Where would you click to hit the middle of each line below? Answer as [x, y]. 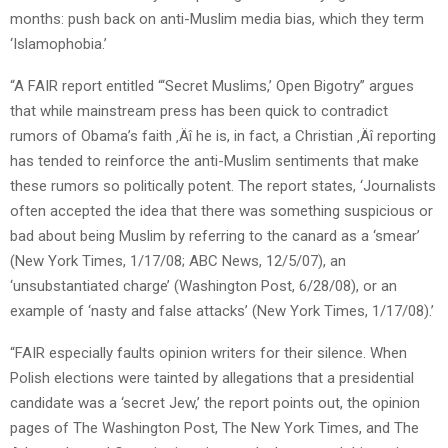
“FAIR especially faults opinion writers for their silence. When [208, 353]
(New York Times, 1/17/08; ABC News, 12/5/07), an [178, 261]
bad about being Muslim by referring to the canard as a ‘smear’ [215, 236]
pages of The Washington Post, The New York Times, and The [214, 428]
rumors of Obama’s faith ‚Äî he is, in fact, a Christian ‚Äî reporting [223, 136]
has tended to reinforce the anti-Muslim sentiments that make [214, 161]
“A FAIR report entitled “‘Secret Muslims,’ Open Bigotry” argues [212, 86]
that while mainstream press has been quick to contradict [199, 111]
